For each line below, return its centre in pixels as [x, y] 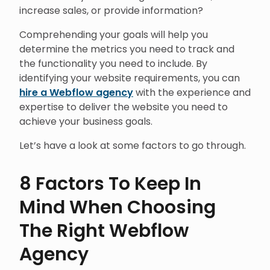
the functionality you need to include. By [113, 64]
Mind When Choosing [118, 207]
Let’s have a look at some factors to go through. [133, 146]
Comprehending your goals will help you [114, 35]
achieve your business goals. [86, 121]
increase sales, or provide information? [111, 11]
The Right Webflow [104, 231]
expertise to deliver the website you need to [124, 107]
